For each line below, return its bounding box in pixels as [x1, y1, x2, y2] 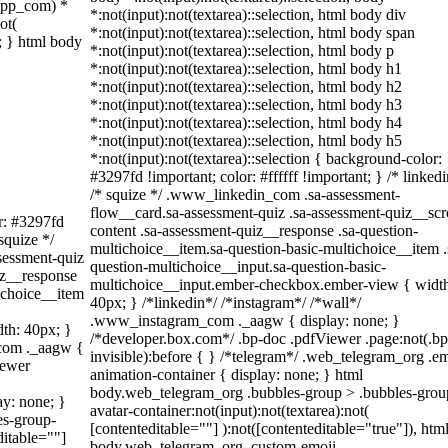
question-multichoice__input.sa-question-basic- [90, 258, 386, 275]
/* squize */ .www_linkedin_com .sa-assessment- [90, 186, 400, 203]
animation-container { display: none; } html [90, 366, 363, 383]
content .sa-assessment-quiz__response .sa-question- [90, 222, 418, 239]
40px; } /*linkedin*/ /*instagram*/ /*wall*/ [90, 294, 361, 311]
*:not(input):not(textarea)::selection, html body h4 [90, 114, 402, 131]
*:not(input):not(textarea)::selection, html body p [90, 42, 394, 59]
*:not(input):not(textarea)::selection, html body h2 [90, 78, 402, 95]
